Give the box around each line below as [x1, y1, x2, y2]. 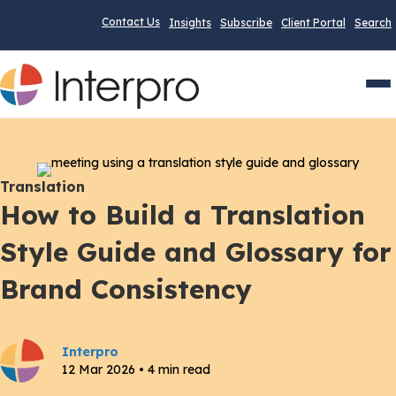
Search [354, 15, 392, 29]
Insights [169, 15, 211, 29]
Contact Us [102, 15, 160, 28]
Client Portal [281, 15, 346, 29]
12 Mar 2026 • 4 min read [62, 362, 210, 378]
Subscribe [220, 15, 272, 29]
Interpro [62, 344, 118, 361]
